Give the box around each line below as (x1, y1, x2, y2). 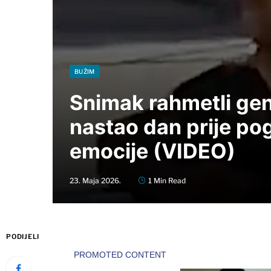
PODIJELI (6, 232, 40, 241)
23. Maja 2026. (70, 175, 121, 185)
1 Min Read (148, 175, 186, 185)
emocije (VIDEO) (70, 138, 235, 163)
